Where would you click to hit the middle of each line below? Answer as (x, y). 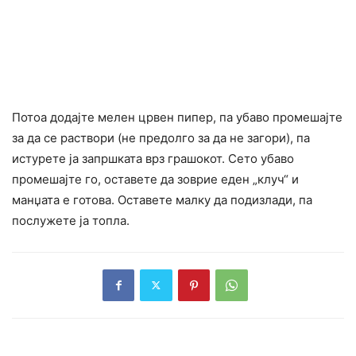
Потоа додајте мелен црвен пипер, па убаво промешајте (177, 117)
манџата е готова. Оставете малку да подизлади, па (162, 199)
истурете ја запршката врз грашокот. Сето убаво (153, 158)
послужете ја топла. (71, 220)
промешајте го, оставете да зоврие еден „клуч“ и (155, 179)
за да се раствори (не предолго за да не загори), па (161, 137)
